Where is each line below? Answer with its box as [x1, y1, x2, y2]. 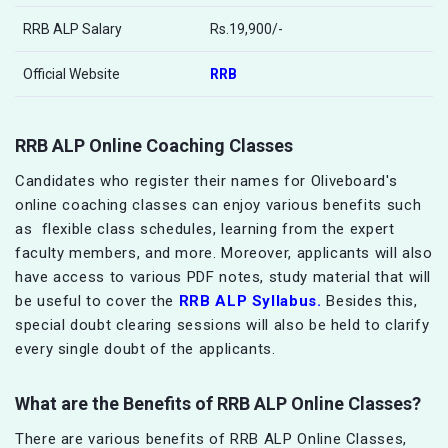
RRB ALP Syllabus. [178, 291, 327, 310]
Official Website [23, 65, 120, 82]
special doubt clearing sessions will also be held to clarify [15, 315, 430, 334]
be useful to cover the [15, 291, 179, 310]
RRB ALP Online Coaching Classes [15, 134, 293, 156]
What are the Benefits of [15, 392, 217, 414]
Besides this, [326, 291, 418, 310]
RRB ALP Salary [23, 20, 122, 37]
